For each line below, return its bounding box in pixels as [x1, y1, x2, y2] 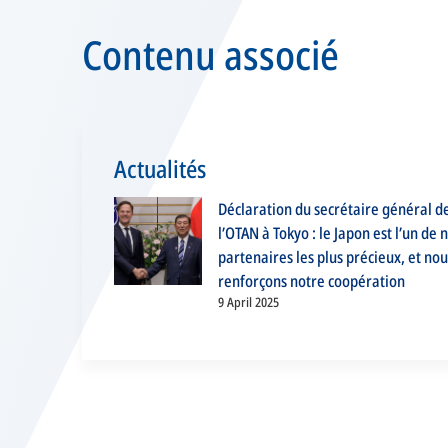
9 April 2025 [218, 293, 279, 311]
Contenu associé [82, 27, 339, 82]
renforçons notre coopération [218, 270, 405, 292]
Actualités [114, 152, 206, 185]
